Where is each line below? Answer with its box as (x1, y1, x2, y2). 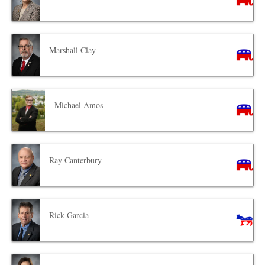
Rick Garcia (49, 209, 89, 221)
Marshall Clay (49, 44, 96, 56)
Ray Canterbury (49, 154, 102, 166)
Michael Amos (54, 99, 104, 111)
